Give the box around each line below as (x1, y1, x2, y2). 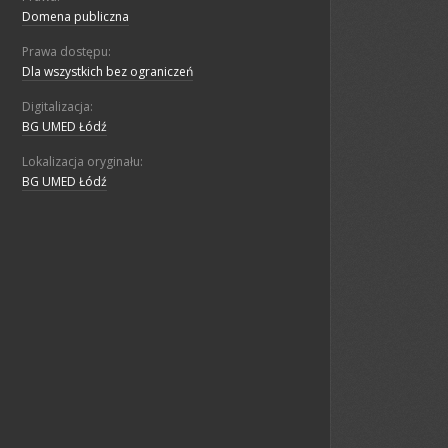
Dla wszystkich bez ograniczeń (22, 63, 193, 81)
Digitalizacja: (22, 98, 93, 116)
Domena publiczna (22, 8, 129, 26)
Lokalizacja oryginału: (22, 153, 143, 171)
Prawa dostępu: (22, 43, 111, 61)
